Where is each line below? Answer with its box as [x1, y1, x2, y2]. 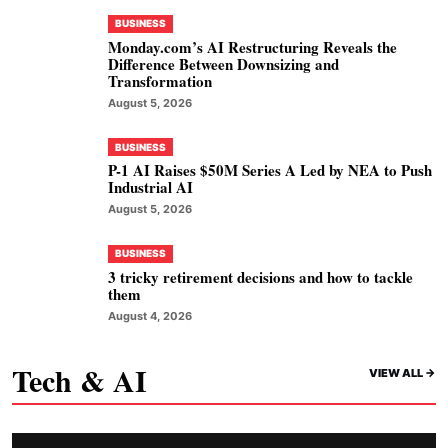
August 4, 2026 [108, 308, 192, 323]
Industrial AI [108, 176, 193, 198]
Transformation [108, 69, 212, 92]
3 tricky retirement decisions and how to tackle [108, 265, 413, 288]
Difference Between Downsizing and [108, 52, 339, 75]
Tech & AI [12, 357, 147, 402]
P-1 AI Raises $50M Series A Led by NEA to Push [108, 159, 432, 181]
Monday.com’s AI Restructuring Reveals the [108, 35, 397, 58]
